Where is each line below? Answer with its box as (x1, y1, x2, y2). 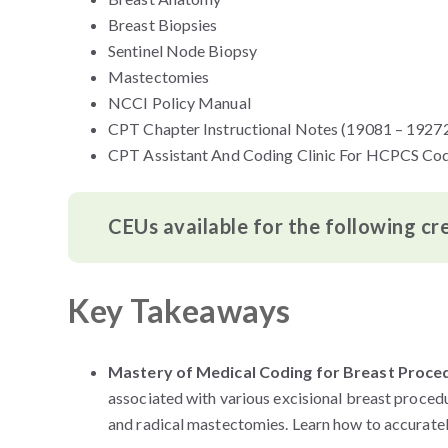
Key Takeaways (68, 291, 291, 331)
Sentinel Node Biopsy (108, 41, 257, 60)
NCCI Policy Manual (108, 93, 251, 112)
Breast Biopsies (108, 15, 218, 34)
